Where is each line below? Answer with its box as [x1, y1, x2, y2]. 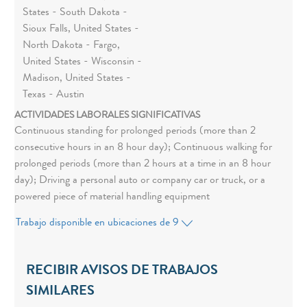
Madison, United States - [22, 73, 131, 85]
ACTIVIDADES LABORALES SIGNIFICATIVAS [14, 111, 200, 121]
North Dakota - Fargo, [22, 40, 120, 52]
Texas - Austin [22, 90, 84, 101]
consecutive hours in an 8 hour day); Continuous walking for [14, 143, 272, 154]
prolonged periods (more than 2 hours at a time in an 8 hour [14, 159, 271, 171]
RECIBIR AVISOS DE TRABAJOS [25, 265, 218, 279]
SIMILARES [25, 285, 95, 299]
